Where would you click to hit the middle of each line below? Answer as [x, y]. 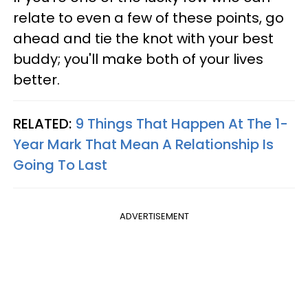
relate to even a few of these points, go [148, 18]
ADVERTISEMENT [154, 216]
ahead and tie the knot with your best [143, 38]
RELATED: [44, 123]
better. [36, 79]
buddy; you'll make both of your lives [138, 59]
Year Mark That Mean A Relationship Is [143, 144]
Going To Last [60, 165]
